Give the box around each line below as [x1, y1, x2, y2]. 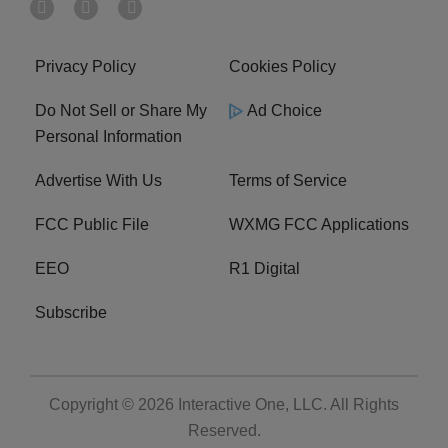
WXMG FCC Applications [229, 215, 409, 233]
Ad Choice [247, 101, 322, 119]
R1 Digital [229, 259, 300, 277]
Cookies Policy [229, 57, 336, 75]
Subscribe [35, 303, 107, 321]
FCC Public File [35, 215, 149, 233]
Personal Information [35, 127, 182, 145]
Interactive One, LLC [178, 395, 323, 413]
